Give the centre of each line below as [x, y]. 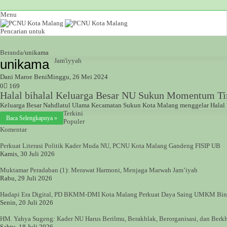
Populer [74, 122]
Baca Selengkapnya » [32, 118]
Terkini [73, 113]
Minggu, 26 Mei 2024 [78, 77]
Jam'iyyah [68, 61]
